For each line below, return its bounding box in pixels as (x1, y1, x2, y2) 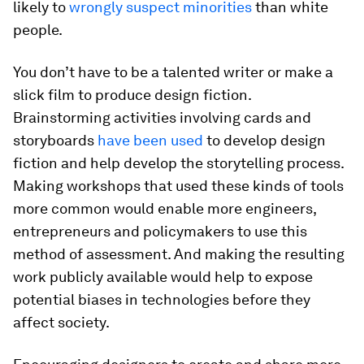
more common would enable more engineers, (13, 200, 316, 217)
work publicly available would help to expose (13, 268, 313, 285)
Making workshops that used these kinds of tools (13, 177, 344, 194)
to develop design (203, 132, 326, 149)
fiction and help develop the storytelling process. (13, 154, 344, 171)
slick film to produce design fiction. (13, 86, 251, 103)
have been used (97, 132, 203, 149)
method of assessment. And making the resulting (13, 245, 344, 262)
